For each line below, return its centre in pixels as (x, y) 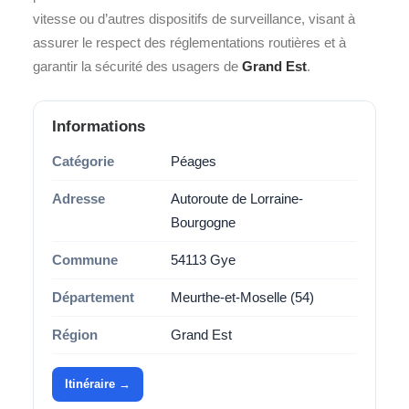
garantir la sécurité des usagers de (137, 66)
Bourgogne (203, 222)
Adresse (79, 199)
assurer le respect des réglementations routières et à (189, 42)
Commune (85, 260)
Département (93, 297)
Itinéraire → (98, 384)
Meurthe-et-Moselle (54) (242, 297)
